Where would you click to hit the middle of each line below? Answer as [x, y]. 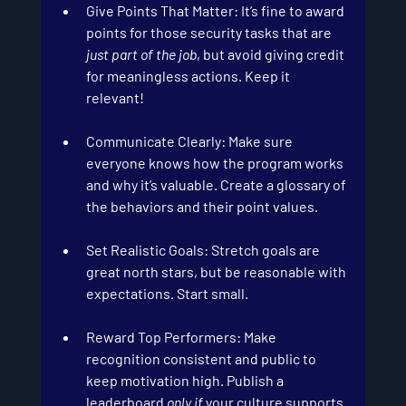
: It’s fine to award [290, 11]
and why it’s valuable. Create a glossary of [217, 185]
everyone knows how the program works [216, 163]
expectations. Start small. [167, 294]
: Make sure [258, 141]
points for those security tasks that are [210, 33]
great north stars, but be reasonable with [217, 272]
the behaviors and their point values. [202, 207]
